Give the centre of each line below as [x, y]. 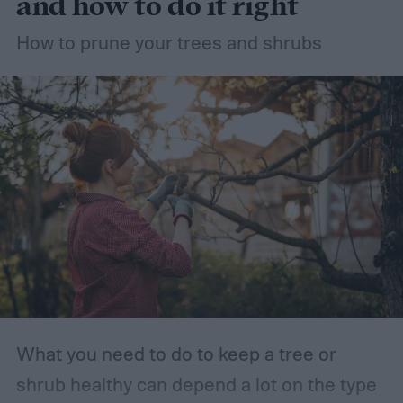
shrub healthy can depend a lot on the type [196, 385]
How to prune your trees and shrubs [169, 42]
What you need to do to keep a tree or [176, 354]
